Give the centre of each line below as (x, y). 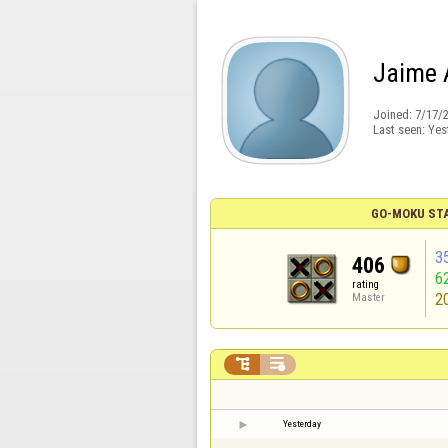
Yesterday (302, 423)
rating (366, 284)
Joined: (393, 115)
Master (369, 297)
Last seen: (400, 129)
